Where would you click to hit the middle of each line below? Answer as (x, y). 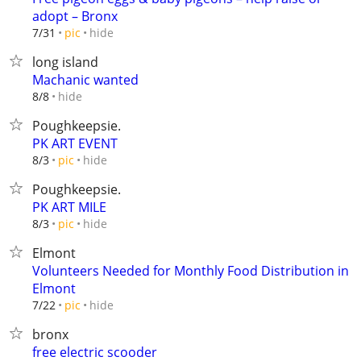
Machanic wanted (85, 80)
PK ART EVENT (75, 143)
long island (65, 62)
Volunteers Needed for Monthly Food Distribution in (191, 271)
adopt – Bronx (75, 16)
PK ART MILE (69, 207)
